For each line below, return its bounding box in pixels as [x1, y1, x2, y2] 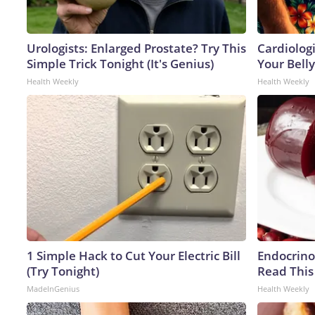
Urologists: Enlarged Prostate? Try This [27, 39, 246, 56]
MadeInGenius [27, 283, 79, 294]
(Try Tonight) [27, 262, 99, 279]
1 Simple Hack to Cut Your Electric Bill [27, 247, 240, 264]
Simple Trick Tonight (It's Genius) [27, 55, 214, 72]
